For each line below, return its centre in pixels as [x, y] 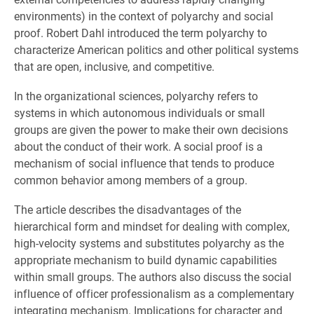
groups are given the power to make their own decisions [151, 129]
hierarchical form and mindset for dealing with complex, [152, 226]
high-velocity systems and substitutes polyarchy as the [149, 243]
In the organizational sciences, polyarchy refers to [136, 96]
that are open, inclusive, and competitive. [114, 66]
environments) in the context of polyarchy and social [144, 16]
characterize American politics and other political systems [156, 49]
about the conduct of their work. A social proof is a [138, 146]
